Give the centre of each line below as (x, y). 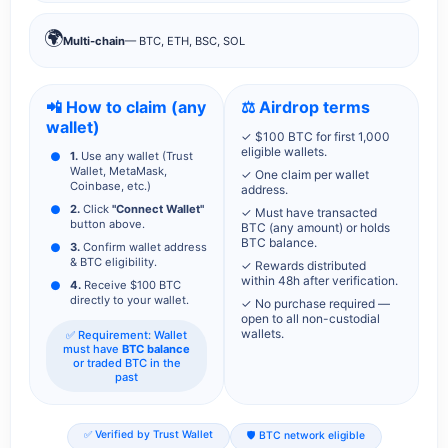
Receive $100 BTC (131, 285)
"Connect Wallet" (158, 209)
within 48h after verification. (319, 281)
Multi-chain (94, 40)
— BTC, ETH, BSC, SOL (185, 40)
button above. (107, 224)
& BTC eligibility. (113, 262)
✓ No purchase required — (315, 304)
